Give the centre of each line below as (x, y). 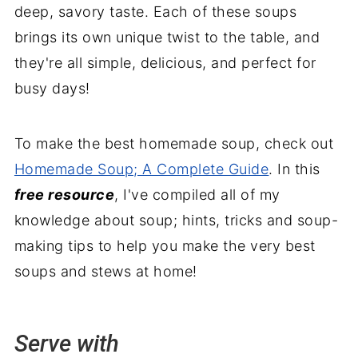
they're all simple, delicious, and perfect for (165, 63)
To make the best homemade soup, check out (174, 144)
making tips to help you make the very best (165, 246)
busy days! (52, 89)
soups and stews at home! (105, 272)
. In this (294, 169)
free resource (64, 195)
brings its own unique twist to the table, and (167, 38)
